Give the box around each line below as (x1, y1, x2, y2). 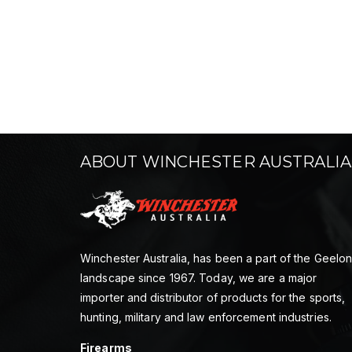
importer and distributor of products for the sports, (80, 290, 346, 304)
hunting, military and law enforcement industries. (80, 310, 332, 324)
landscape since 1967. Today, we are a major (80, 270, 317, 284)
